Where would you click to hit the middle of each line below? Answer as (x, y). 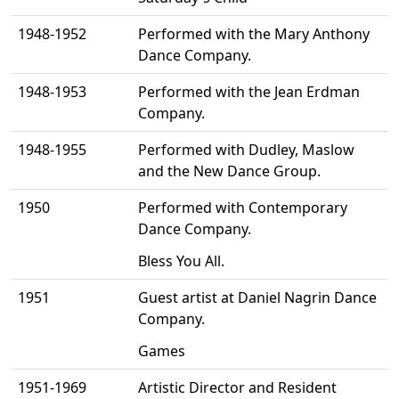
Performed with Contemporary (243, 208)
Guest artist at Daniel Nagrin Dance (257, 298)
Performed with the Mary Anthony (254, 34)
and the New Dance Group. (229, 171)
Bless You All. (181, 261)
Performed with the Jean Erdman (249, 92)
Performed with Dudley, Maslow (246, 150)
